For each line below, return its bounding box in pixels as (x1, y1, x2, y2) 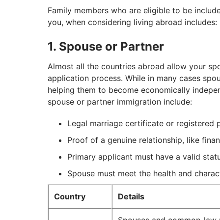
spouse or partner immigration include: (48, 97, 192, 107)
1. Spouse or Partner (48, 39, 164, 54)
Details (118, 192, 144, 202)
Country (54, 192, 85, 202)
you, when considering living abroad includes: (48, 17, 217, 27)
